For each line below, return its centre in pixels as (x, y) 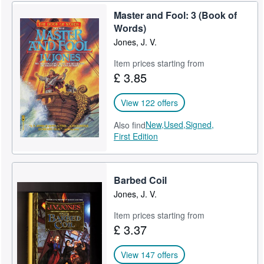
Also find (130, 125)
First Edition (136, 136)
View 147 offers (150, 255)
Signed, (200, 124)
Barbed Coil (141, 180)
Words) (130, 28)
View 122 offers (150, 103)
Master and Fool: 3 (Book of (176, 15)
